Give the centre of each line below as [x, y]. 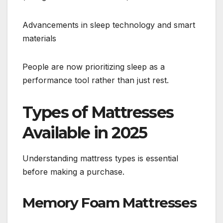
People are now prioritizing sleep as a [94, 66]
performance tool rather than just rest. [96, 80]
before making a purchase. [73, 171]
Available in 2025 [85, 132]
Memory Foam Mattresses [110, 202]
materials [39, 38]
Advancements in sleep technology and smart [109, 25]
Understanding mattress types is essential [100, 158]
